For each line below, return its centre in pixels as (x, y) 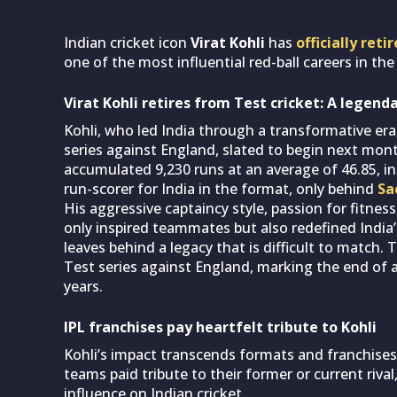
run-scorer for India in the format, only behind (219, 188)
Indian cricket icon (125, 42)
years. (83, 286)
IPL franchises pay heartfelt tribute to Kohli (220, 327)
